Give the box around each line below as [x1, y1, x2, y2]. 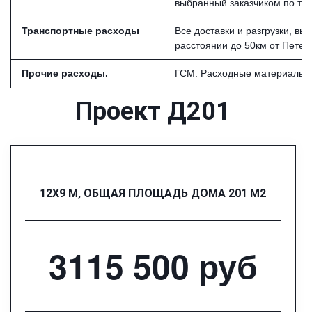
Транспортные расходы [22, 24, 139, 36]
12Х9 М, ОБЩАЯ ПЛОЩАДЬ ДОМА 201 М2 [40, 186, 267, 200]
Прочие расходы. [22, 67, 108, 79]
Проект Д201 [75, 96, 231, 126]
